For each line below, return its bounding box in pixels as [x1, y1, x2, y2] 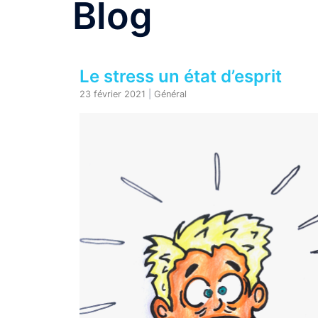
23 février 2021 [79, 89, 146, 99]
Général [154, 89, 187, 99]
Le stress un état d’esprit [79, 66, 282, 87]
